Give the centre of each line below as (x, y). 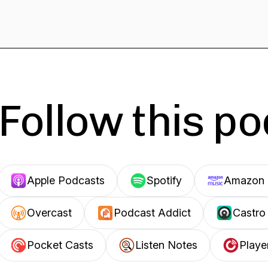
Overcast (49, 213)
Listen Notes (166, 245)
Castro (249, 213)
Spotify (164, 180)
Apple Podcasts (66, 180)
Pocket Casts (60, 245)
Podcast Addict (152, 213)
